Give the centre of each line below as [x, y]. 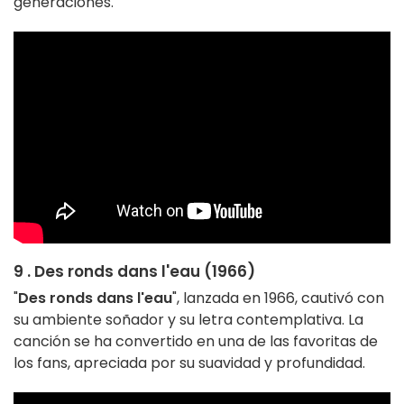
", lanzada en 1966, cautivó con [278, 298]
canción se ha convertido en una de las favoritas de [196, 342]
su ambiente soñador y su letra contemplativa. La [188, 320]
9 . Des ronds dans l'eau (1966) [134, 272]
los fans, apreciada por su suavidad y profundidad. [189, 363]
